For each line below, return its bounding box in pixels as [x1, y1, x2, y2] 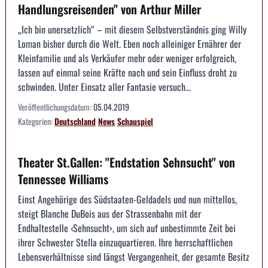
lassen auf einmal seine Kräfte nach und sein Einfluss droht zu [18, 65, 237, 80]
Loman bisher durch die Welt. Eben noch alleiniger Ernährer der [18, 36, 241, 51]
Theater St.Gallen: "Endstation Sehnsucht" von [18, 153, 235, 171]
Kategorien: [18, 114, 54, 127]
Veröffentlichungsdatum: [18, 100, 93, 113]
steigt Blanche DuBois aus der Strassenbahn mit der [18, 206, 201, 221]
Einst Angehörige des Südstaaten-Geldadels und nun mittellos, [18, 191, 237, 206]
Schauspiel [117, 114, 153, 127]
